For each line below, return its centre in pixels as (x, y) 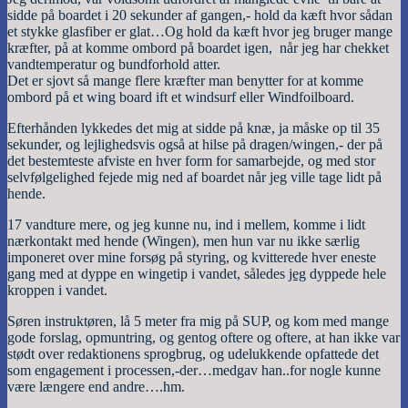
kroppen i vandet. (57, 290)
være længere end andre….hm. (96, 386)
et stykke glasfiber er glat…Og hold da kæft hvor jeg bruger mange (200, 31)
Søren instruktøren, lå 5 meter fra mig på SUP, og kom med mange (198, 321)
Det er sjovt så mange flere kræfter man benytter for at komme (185, 80)
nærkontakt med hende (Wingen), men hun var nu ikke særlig (184, 240)
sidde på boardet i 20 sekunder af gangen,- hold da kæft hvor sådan (200, 15)
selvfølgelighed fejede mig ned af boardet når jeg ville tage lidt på (194, 177)
